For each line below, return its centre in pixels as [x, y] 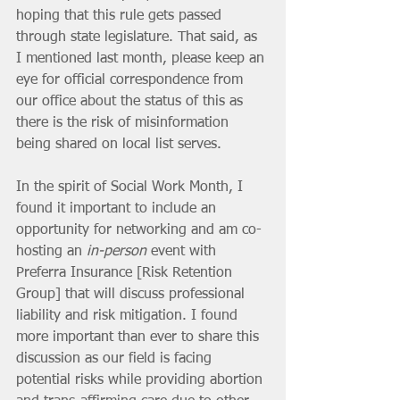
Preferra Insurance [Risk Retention [126, 273]
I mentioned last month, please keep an [142, 58]
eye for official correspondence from [132, 80]
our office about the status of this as [132, 101]
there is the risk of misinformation [125, 123]
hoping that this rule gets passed [121, 16]
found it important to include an [118, 208]
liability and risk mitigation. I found [129, 316]
